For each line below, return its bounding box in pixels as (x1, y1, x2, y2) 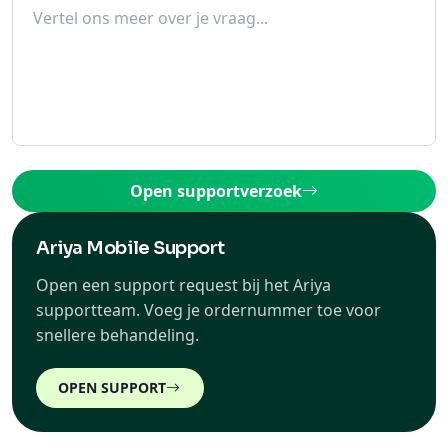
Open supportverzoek (130, 180, 302, 202)
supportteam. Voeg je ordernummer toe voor (36, 299, 381, 321)
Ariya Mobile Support (36, 237, 225, 259)
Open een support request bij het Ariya (36, 274, 331, 296)
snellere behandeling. (36, 324, 199, 346)
